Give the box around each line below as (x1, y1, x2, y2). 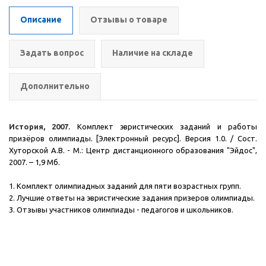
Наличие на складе (112, 48, 193, 58)
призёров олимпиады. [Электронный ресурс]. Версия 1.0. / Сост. (9, 134, 257, 142)
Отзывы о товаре (90, 15, 167, 24)
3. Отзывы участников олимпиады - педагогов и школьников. (9, 205, 233, 214)
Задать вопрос (20, 48, 84, 58)
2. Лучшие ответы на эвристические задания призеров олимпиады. (9, 194, 255, 202)
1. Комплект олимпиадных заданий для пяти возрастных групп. (9, 182, 241, 190)
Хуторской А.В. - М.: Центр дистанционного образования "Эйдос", (9, 146, 257, 154)
